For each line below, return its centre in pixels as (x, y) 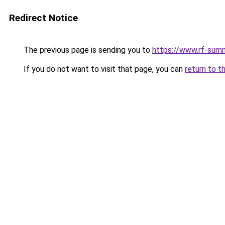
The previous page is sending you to (87, 50)
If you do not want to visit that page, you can (103, 69)
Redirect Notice (43, 18)
